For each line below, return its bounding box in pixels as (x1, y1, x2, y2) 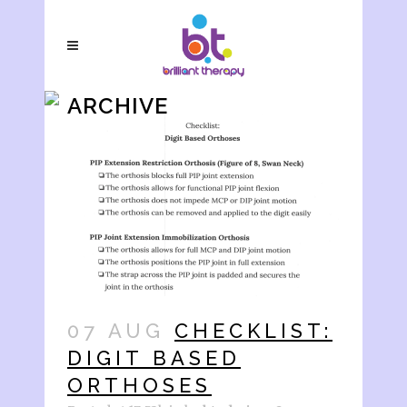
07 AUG (67, 318, 164, 342)
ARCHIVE (67, 93, 168, 119)
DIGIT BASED (67, 345, 241, 370)
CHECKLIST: (174, 318, 333, 342)
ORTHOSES (67, 372, 212, 397)
